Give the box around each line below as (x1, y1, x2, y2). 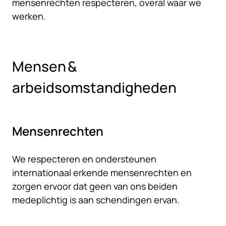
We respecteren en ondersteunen (12, 153, 156, 165)
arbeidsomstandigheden (12, 78, 177, 97)
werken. (12, 10, 46, 22)
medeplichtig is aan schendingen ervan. (12, 194, 180, 206)
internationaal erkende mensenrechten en (12, 166, 192, 179)
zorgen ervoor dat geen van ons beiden (12, 180, 178, 192)
